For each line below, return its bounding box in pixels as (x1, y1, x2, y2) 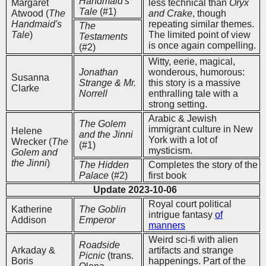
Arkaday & (11, 245, 55, 255)
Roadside (79, 239, 120, 250)
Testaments (79, 31, 128, 42)
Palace (79, 170, 109, 180)
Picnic (79, 250, 105, 261)
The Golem (79, 118, 126, 129)
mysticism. (148, 145, 192, 156)
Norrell (79, 88, 107, 99)
